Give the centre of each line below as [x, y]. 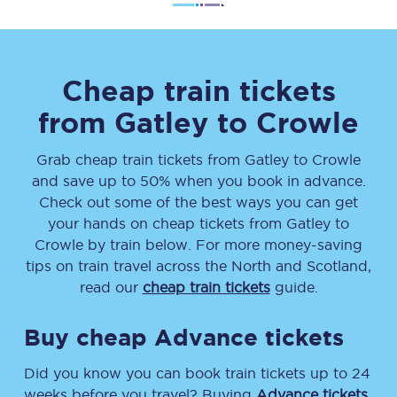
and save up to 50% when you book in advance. [198, 181]
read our [111, 287]
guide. [294, 287]
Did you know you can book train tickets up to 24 [197, 373]
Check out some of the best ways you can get [198, 202]
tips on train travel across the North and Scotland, [198, 266]
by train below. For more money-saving [223, 245]
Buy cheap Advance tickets [184, 337]
